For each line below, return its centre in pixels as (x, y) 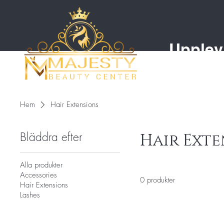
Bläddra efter (51, 136)
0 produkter (157, 180)
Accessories (38, 175)
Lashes (30, 195)
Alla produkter (41, 165)
